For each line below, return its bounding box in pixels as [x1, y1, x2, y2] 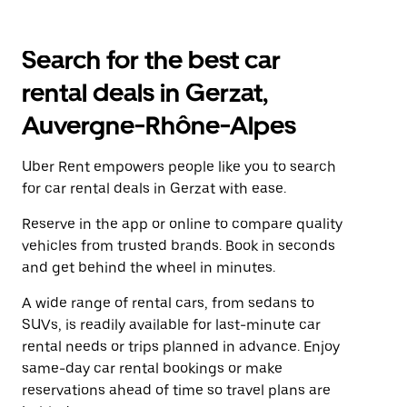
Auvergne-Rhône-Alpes [22, 110, 296, 141]
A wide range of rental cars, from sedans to [22, 294, 314, 312]
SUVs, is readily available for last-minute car [22, 316, 321, 333]
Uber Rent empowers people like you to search [22, 158, 336, 175]
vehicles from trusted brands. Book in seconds [22, 237, 335, 254]
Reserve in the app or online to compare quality [22, 215, 342, 233]
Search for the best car [22, 45, 281, 75]
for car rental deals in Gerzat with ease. [22, 180, 286, 197]
